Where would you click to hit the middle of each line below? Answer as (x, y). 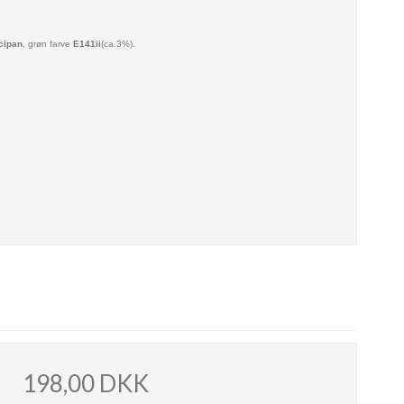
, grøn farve (48, 43)
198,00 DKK (85, 384)
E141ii (87, 43)
